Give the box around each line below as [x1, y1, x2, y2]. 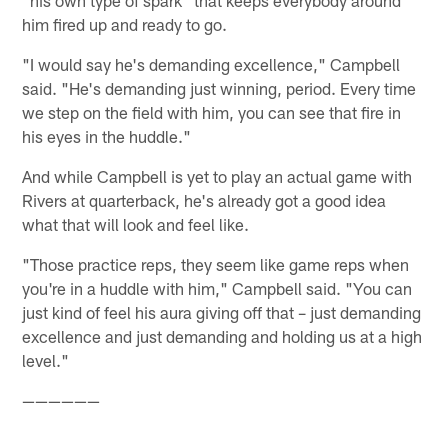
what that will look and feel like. [22, 214, 250, 235]
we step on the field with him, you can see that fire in [22, 102, 402, 123]
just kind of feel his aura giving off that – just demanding [22, 302, 422, 323]
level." [22, 350, 70, 371]
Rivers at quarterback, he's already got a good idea [22, 190, 387, 211]
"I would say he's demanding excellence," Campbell [22, 54, 401, 75]
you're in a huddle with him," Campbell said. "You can [22, 278, 413, 299]
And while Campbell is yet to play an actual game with [22, 166, 413, 187]
